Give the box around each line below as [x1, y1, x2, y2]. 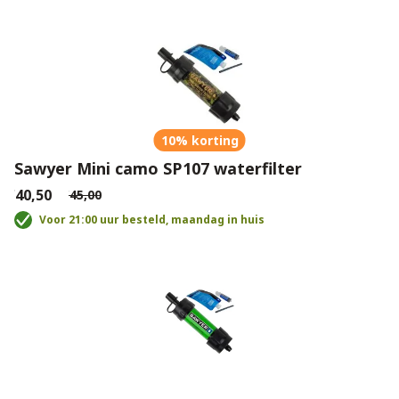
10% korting [160, 132, 239, 149]
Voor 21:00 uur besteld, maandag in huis [39, 212, 265, 227]
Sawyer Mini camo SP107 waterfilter [14, 158, 302, 179]
